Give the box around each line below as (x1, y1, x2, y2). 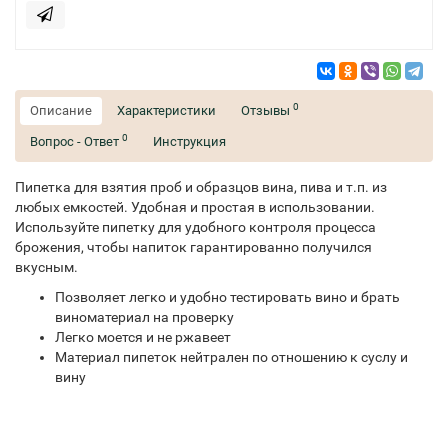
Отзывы (241, 103, 293, 119)
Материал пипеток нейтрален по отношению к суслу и (55, 349, 408, 366)
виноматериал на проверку (55, 309, 234, 326)
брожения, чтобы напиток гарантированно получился (15, 239, 372, 256)
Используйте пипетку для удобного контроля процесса (15, 219, 376, 236)
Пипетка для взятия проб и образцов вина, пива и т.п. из (15, 179, 387, 196)
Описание (30, 103, 92, 119)
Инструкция (153, 134, 226, 150)
